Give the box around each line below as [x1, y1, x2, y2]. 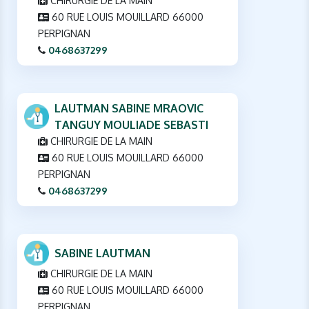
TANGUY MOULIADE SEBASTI [54, 118, 208, 132]
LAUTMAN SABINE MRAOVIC [54, 101, 203, 116]
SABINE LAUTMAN [54, 246, 150, 261]
